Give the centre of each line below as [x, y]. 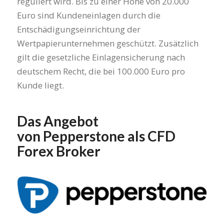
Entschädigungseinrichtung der [78, 29]
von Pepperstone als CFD [96, 136]
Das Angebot [57, 121]
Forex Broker [58, 151]
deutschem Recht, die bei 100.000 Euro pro [101, 71]
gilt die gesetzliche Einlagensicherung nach [101, 57]
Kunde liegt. [40, 85]
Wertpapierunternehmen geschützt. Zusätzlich [107, 43]
